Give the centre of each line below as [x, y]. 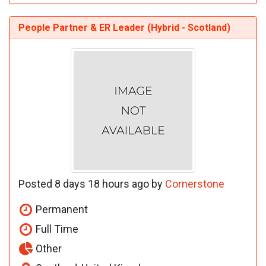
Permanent [61, 209]
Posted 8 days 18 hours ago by [92, 183]
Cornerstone [195, 183]
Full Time [56, 229]
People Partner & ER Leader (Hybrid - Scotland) [124, 27]
